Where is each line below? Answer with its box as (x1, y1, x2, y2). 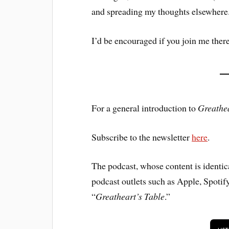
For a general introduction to (91, 101, 198, 114)
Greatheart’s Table (96, 190, 165, 203)
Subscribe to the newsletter (91, 130, 192, 143)
